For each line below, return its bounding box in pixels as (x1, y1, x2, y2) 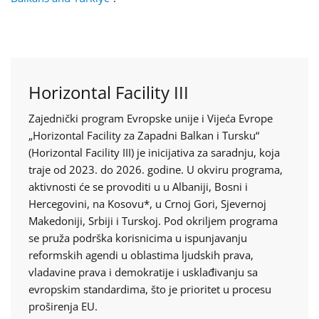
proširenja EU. (28, 299, 98, 313)
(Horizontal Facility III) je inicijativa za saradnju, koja (28, 145, 280, 159)
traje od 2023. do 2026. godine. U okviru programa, (28, 162, 283, 177)
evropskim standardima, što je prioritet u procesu (28, 282, 271, 296)
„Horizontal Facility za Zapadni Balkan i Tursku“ (28, 128, 259, 142)
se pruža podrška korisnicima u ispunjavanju (28, 231, 247, 245)
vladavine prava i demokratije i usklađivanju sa (28, 265, 258, 279)
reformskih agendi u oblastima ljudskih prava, (28, 248, 253, 262)
